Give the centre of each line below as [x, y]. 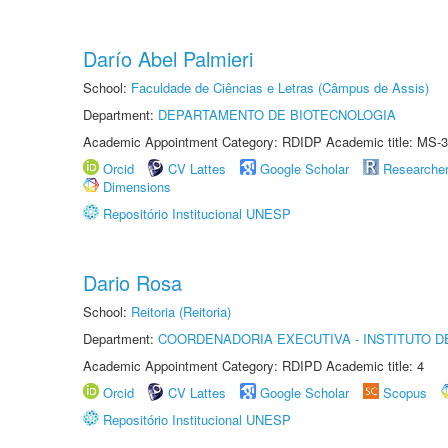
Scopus [405, 392]
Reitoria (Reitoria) [181, 311]
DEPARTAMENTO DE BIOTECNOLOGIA [277, 114]
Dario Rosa [132, 282]
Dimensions [137, 186]
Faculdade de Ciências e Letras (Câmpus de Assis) [280, 87]
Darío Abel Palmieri [168, 58]
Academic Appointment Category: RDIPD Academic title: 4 [253, 365]
